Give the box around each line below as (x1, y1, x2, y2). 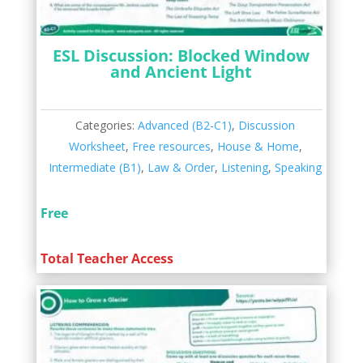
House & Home (216, 139, 299, 155)
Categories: (75, 117, 139, 134)
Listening (221, 160, 269, 176)
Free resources (131, 139, 211, 155)
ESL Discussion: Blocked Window (53, 45, 310, 67)
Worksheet (68, 139, 126, 155)
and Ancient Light (110, 61, 253, 83)
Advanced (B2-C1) (138, 117, 233, 134)
